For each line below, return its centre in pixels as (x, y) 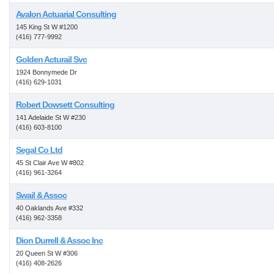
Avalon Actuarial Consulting (66, 14)
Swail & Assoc (41, 195)
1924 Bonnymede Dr (46, 72)
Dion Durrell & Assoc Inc (59, 240)
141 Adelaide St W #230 (51, 117)
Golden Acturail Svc (51, 59)
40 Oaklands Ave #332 (50, 208)
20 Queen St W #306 (47, 253)
